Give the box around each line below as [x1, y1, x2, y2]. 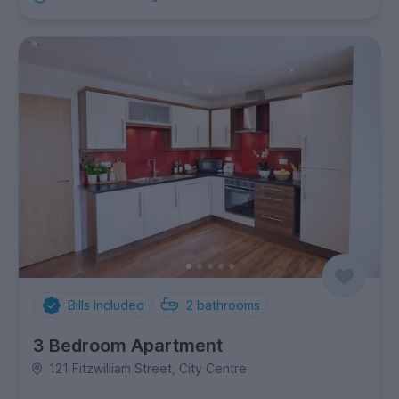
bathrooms [197, 297, 260, 313]
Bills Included [67, 297, 144, 313]
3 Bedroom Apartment [33, 335, 223, 357]
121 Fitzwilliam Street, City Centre [48, 361, 247, 377]
